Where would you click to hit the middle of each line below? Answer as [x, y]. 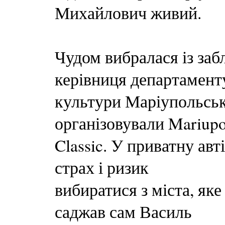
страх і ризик [102, 167]
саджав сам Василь [123, 211]
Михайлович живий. [128, 13]
